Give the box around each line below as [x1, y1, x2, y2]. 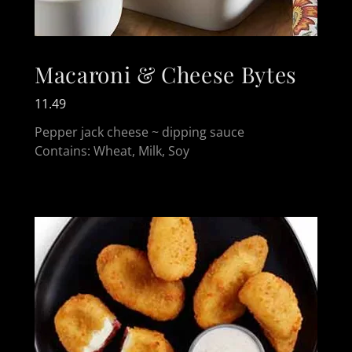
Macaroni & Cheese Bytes [35, 60, 297, 89]
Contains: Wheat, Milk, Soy [35, 141, 189, 159]
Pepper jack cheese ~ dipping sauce [35, 123, 244, 141]
